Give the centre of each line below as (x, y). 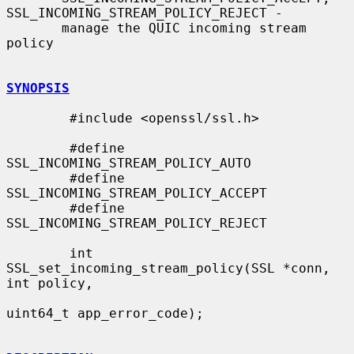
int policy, (50, 283)
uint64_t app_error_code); (105, 313)
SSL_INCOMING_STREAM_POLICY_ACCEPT (137, 193)
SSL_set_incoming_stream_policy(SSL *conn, (168, 268)
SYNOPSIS (38, 88)
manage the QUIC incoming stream (34, 28)
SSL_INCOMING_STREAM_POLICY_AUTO (129, 163)
